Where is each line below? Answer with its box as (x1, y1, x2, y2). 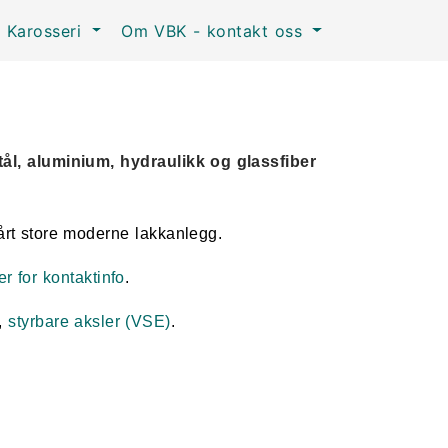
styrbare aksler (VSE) (8, 313, 171, 330)
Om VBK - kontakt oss (121, 20, 309, 41)
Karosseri (6, 20, 88, 41)
